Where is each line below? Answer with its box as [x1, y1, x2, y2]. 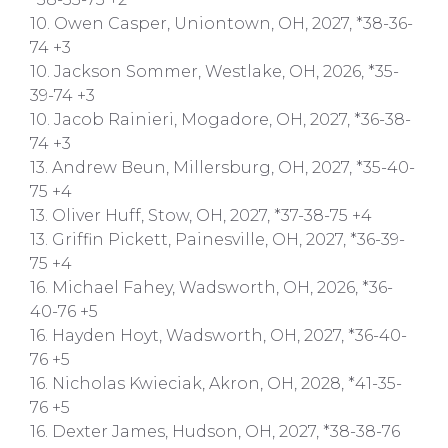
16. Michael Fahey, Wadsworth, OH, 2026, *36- [30, 277, 393, 297]
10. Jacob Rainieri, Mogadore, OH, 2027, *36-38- [30, 109, 411, 129]
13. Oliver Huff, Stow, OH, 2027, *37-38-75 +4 [30, 205, 372, 225]
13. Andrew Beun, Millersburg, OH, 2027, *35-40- [30, 157, 415, 177]
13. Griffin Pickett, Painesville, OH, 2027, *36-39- [30, 229, 405, 249]
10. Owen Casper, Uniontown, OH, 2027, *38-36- [30, 13, 413, 33]
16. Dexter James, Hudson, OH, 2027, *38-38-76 [30, 421, 400, 441]
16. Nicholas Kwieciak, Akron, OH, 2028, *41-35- [30, 373, 402, 393]
